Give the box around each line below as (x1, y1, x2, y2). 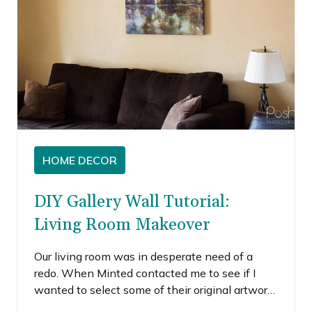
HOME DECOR (42, 153, 117, 167)
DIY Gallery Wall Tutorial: (34, 191, 230, 212)
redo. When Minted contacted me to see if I (34, 265, 256, 280)
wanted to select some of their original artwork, (34, 282, 276, 297)
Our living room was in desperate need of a (34, 249, 253, 263)
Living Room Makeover (34, 214, 210, 235)
